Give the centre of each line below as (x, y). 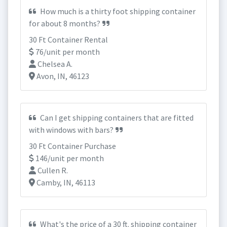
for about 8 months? (65, 23)
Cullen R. (52, 170)
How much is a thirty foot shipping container (117, 11)
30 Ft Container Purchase (72, 146)
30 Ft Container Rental (68, 40)
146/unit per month (69, 158)
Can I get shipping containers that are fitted (116, 118)
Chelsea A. (54, 64)
